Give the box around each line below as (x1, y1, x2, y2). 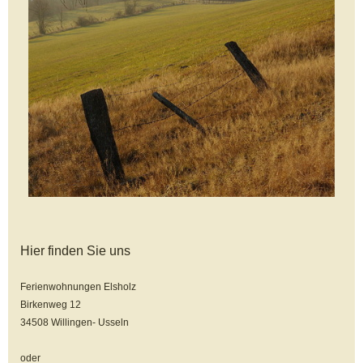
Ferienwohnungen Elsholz (20, 280, 136, 293)
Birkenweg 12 (20, 298, 83, 310)
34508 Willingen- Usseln (20, 316, 129, 328)
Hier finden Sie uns (20, 243, 130, 258)
